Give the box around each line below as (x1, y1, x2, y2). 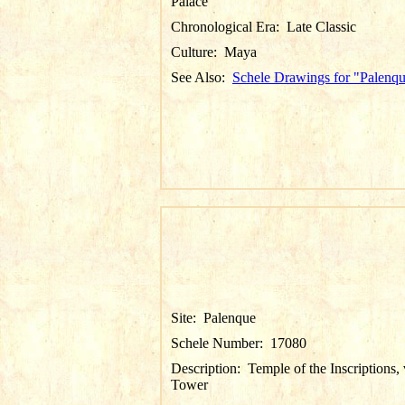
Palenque (203, 310, 256, 325)
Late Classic (287, 19, 356, 34)
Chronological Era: (171, 19, 287, 34)
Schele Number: (171, 335, 270, 351)
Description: (171, 361, 248, 376)
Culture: (171, 44, 224, 60)
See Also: (171, 70, 232, 85)
